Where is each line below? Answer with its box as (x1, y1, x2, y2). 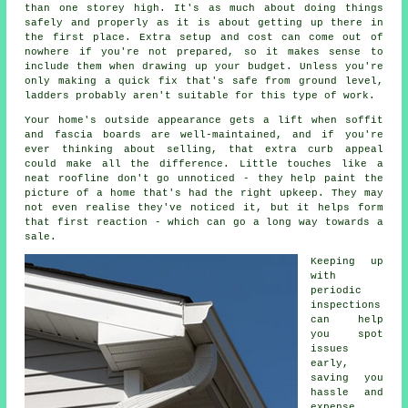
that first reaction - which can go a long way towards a (25, 217, 383, 229)
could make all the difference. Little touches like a (25, 158, 383, 170)
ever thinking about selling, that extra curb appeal (25, 144, 383, 156)
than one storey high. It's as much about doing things (25, 3, 383, 15)
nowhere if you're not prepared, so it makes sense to (25, 46, 383, 58)
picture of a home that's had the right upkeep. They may (25, 188, 383, 199)
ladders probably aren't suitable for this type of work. (25, 90, 376, 102)
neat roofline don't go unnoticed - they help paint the (25, 173, 383, 185)
